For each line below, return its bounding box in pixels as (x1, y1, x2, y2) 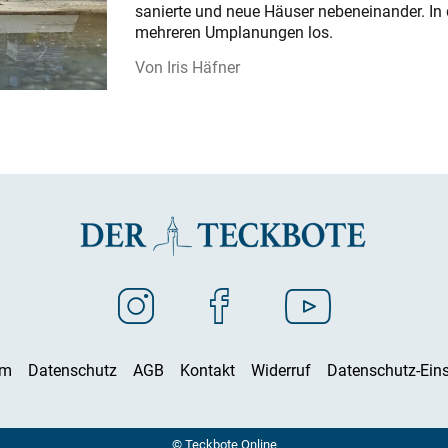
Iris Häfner (166, 56, 240, 79)
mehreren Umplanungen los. (134, 21, 333, 44)
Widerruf (251, 358, 311, 381)
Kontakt (180, 358, 235, 381)
